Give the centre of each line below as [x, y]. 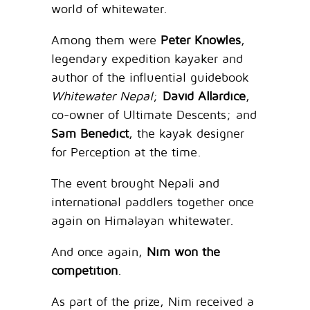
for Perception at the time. [126, 152]
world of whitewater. [109, 9]
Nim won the [183, 252]
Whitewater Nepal [102, 96]
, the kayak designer [186, 134]
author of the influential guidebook [150, 77]
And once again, [99, 252]
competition [84, 271]
